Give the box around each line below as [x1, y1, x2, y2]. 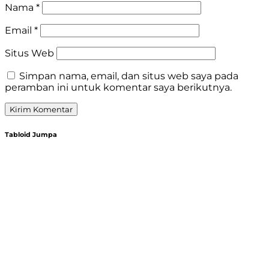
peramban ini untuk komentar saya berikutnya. [5, 81, 232, 93]
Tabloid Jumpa [5, 130, 57, 139]
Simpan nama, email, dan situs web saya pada [19, 70, 238, 82]
